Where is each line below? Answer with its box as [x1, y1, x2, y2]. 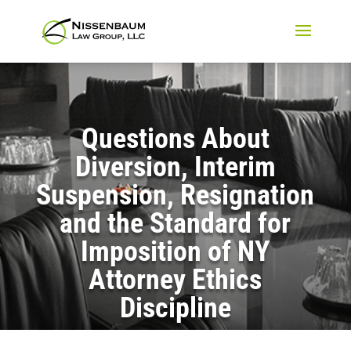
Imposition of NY [80, 234, 270, 268]
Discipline [119, 291, 231, 324]
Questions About [81, 121, 270, 155]
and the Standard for [60, 206, 291, 240]
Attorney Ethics [89, 262, 262, 296]
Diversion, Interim [74, 150, 276, 183]
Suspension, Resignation [36, 178, 315, 212]
